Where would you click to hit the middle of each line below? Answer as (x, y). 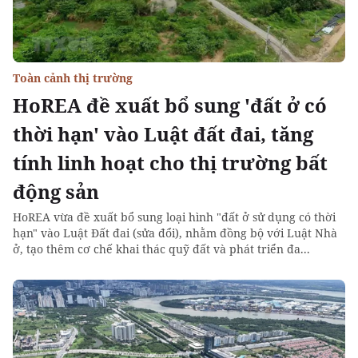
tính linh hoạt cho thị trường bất (170, 163)
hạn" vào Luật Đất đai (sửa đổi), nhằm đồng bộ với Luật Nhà (175, 233)
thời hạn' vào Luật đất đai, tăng (163, 134)
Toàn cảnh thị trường (73, 78)
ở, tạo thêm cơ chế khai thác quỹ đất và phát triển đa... (161, 249)
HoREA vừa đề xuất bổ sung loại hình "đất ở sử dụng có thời (174, 217)
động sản (56, 191)
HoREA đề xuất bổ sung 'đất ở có (170, 105)
